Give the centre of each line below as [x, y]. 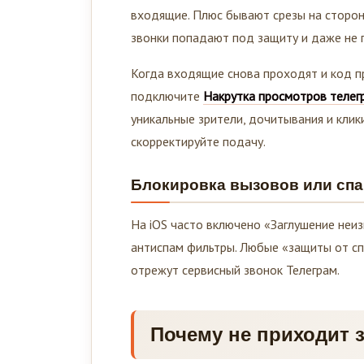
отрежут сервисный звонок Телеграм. [235, 269]
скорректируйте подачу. [198, 141]
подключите [167, 95]
